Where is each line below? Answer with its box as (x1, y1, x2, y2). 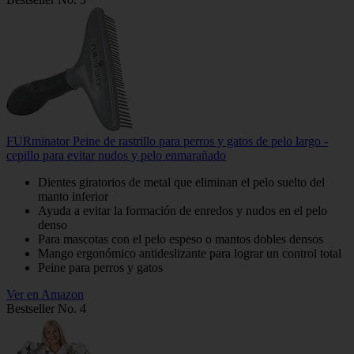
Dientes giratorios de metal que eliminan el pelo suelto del (38, 175, 325, 190)
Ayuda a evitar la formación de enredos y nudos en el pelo (38, 204, 327, 218)
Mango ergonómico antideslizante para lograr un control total (38, 247, 341, 261)
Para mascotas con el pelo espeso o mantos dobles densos (38, 232, 323, 247)
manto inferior (38, 190, 108, 204)
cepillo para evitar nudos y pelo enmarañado (6, 149, 226, 163)
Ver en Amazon (6, 288, 84, 302)
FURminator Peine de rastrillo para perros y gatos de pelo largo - (6, 134, 328, 149)
